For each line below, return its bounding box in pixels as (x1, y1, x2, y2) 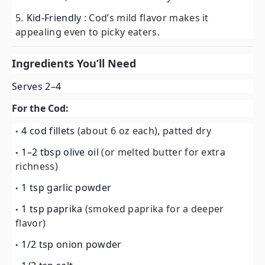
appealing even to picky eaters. (15, 25, 160, 38)
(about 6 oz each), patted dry (77, 124, 212, 137)
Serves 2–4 (12, 80, 62, 93)
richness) (15, 160, 58, 173)
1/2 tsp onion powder (21, 238, 122, 251)
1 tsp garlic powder (21, 181, 112, 194)
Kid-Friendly (26, 11, 84, 24)
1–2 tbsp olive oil (21, 146, 102, 159)
